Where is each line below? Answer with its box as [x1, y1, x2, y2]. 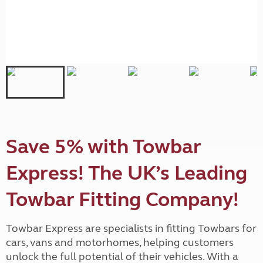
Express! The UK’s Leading [6, 161, 247, 186]
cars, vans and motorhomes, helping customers [6, 236, 234, 249]
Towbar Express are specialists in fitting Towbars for [6, 222, 257, 235]
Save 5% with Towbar [6, 134, 201, 160]
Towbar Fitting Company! [6, 187, 239, 213]
